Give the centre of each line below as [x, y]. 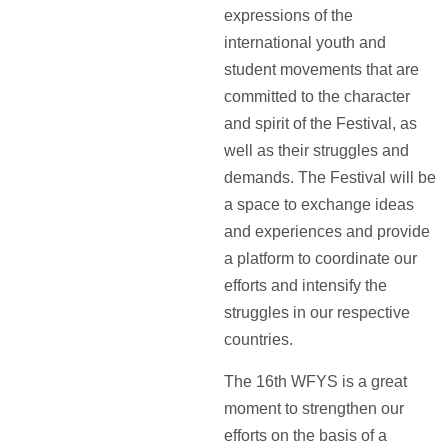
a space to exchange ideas [319, 204]
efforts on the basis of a [305, 435]
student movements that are [321, 69]
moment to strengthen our [314, 408]
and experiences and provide [327, 231]
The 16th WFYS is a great [315, 381]
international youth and [305, 42]
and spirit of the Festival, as [320, 123]
